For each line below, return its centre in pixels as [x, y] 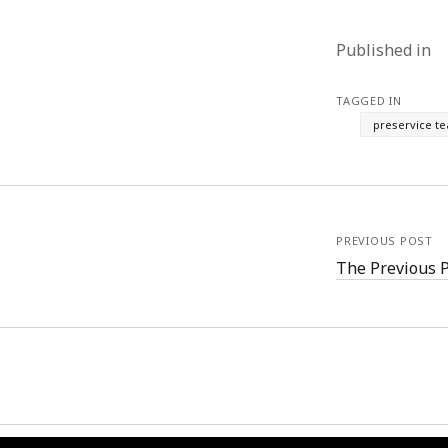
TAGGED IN [369, 100]
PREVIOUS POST [385, 240]
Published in [386, 50]
